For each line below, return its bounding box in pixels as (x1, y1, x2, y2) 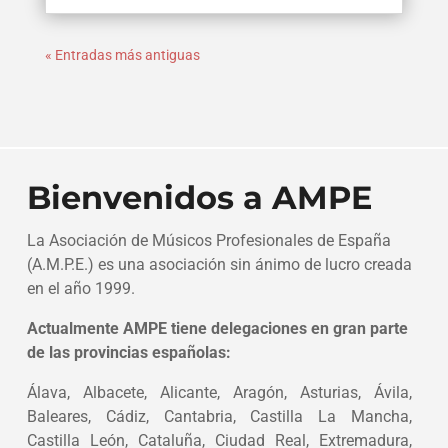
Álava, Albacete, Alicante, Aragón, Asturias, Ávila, (26, 383, 413, 403)
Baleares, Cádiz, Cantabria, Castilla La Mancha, (26, 407, 413, 427)
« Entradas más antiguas (44, 47, 200, 64)
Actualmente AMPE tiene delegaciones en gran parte (26, 319, 408, 339)
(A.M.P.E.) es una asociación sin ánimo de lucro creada (26, 255, 412, 275)
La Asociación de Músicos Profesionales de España (26, 231, 391, 251)
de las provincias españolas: (26, 343, 231, 363)
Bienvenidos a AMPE (26, 178, 372, 218)
